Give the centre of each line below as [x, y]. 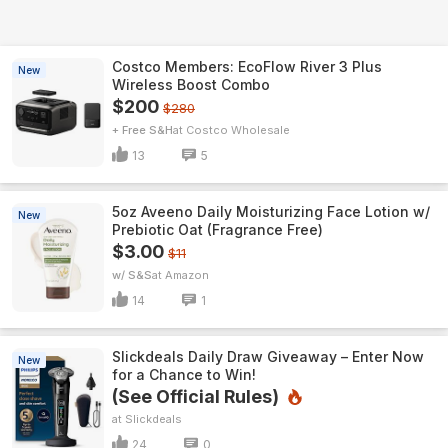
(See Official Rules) [195, 396]
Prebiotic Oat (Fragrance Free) [217, 229]
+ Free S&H [142, 130]
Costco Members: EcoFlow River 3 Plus [247, 66]
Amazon [187, 275]
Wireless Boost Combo [191, 84]
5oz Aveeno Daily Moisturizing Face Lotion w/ [271, 211]
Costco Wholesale [238, 130]
